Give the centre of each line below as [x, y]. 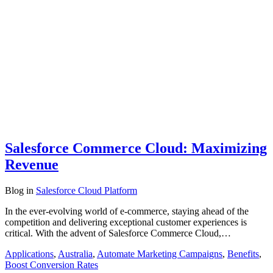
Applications [29, 253]
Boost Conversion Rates [51, 264]
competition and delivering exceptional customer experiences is [126, 222]
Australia [75, 253]
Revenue [32, 164]
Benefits [243, 253]
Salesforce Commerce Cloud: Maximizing [136, 148]
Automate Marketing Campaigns [160, 253]
